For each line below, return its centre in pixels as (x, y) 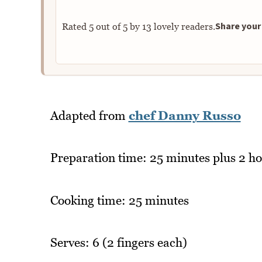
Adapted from (89, 115)
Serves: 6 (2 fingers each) (118, 243)
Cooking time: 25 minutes (119, 200)
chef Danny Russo (185, 115)
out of (108, 26)
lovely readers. (183, 26)
